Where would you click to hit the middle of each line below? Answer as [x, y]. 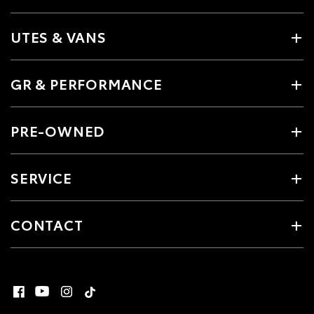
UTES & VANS [59, 37]
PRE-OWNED [58, 131]
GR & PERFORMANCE [87, 84]
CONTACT [47, 225]
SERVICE [41, 178]
